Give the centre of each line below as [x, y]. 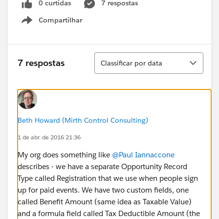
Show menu [63, 25]
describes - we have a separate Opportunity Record [102, 166]
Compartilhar [60, 20]
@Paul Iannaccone [143, 154]
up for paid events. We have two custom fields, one [103, 190]
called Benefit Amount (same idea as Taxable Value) [105, 201]
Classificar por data [131, 63]
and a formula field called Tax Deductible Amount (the [109, 213]
